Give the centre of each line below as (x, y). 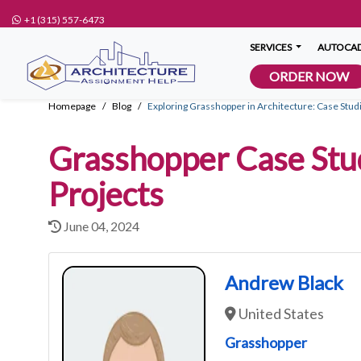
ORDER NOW (309, 77)
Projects (106, 194)
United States (280, 313)
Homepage (72, 106)
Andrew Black (284, 282)
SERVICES (272, 47)
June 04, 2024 (100, 226)
